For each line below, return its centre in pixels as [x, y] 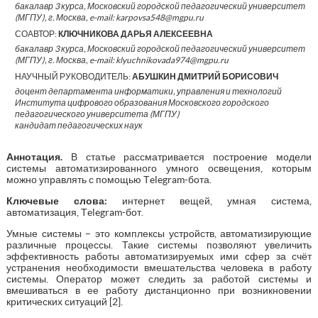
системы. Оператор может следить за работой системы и [159, 279]
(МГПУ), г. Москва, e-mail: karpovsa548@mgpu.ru [109, 17]
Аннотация [33, 157]
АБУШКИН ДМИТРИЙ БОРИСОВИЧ [205, 76]
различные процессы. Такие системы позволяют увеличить [159, 245]
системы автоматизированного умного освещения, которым [159, 168]
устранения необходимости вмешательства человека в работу [159, 267]
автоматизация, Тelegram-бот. [75, 212]
